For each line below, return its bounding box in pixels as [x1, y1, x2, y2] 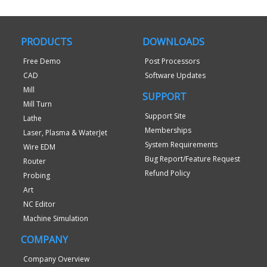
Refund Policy [145, 168, 190, 179]
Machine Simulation [23, 213, 88, 224]
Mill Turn [23, 99, 52, 110]
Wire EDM [23, 142, 55, 153]
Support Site [145, 111, 186, 122]
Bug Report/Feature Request [145, 154, 240, 164]
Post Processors [145, 56, 200, 67]
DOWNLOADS [142, 35, 204, 49]
